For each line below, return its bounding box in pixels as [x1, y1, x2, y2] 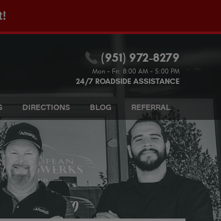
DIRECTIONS [22, 103, 70, 112]
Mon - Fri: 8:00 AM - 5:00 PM [92, 67, 180, 75]
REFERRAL [131, 103, 171, 112]
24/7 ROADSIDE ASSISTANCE [76, 76, 180, 86]
